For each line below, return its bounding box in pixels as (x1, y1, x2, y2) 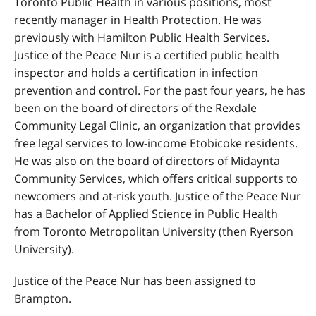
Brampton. (14, 291, 71, 306)
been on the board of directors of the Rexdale (14, 100, 257, 116)
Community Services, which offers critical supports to (14, 171, 298, 186)
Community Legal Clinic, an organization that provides (14, 118, 300, 133)
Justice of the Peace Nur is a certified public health (14, 47, 279, 63)
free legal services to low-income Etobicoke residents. (14, 135, 298, 151)
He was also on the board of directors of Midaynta (14, 153, 280, 169)
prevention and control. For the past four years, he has (14, 83, 305, 98)
